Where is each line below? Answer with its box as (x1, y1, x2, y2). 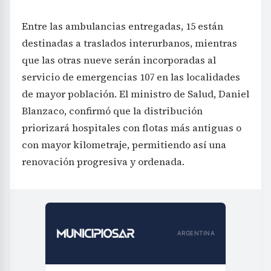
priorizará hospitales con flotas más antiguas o (22, 120, 241, 134)
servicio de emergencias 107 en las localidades (22, 70, 240, 83)
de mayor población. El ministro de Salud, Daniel (22, 87, 249, 100)
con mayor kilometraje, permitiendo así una (22, 137, 226, 151)
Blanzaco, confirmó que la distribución (22, 103, 203, 117)
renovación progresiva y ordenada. (22, 154, 184, 168)
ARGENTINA (177, 229, 215, 237)
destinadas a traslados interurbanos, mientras (22, 36, 237, 50)
